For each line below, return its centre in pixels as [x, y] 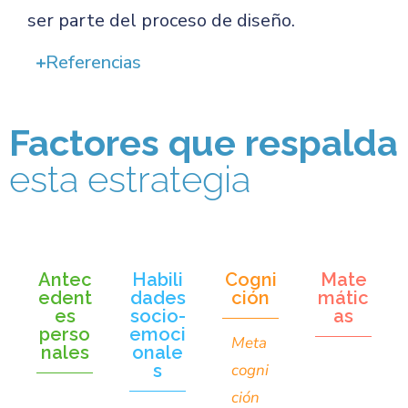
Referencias [93, 62]
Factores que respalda [204, 143]
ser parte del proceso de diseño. [161, 20]
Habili [158, 280]
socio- [158, 316]
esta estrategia [130, 179]
